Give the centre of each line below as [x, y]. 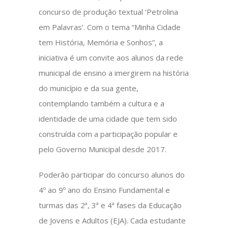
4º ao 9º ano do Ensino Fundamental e [105, 190]
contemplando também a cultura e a [102, 103]
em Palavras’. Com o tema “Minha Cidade [110, 27]
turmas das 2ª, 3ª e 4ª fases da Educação [110, 205]
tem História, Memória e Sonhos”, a [101, 42]
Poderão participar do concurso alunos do [112, 175]
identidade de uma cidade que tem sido [108, 119]
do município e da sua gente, [89, 88]
